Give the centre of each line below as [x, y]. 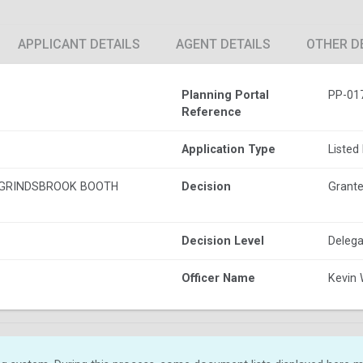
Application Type [228, 149]
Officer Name [218, 278]
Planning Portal [225, 94]
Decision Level [223, 240]
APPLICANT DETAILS [79, 44]
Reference [211, 111]
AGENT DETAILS [223, 44]
